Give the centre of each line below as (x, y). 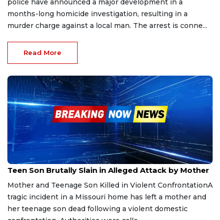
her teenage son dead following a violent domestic (97, 208)
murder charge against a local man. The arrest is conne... (107, 25)
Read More (42, 52)
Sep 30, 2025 (26, 160)
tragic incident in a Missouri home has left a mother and (107, 197)
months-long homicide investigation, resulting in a (97, 14)
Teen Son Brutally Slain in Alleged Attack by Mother (108, 170)
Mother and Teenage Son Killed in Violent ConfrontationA (110, 185)
